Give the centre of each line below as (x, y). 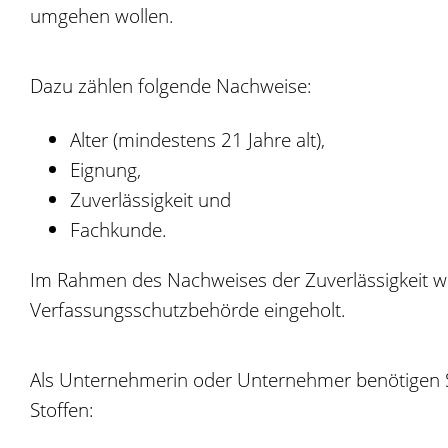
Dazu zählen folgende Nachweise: (171, 85)
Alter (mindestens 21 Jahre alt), (197, 139)
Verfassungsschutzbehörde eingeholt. (188, 309)
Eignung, (105, 169)
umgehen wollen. (102, 15)
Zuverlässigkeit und (150, 199)
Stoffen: (62, 409)
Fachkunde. (118, 229)
